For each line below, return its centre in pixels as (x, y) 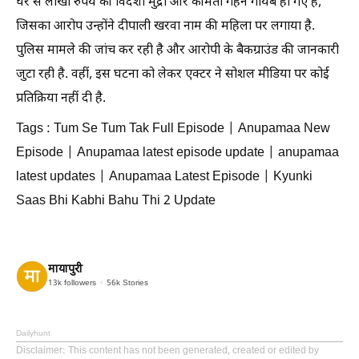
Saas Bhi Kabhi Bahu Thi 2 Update (116, 201)
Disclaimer (39, 351)
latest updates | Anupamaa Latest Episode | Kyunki (164, 177)
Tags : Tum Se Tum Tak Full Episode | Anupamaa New (173, 129)
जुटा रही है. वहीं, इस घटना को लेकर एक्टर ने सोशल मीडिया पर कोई (173, 75)
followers (79, 284)
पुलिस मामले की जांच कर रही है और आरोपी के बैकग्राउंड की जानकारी (177, 50)
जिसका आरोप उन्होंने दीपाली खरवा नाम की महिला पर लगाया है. (165, 26)
